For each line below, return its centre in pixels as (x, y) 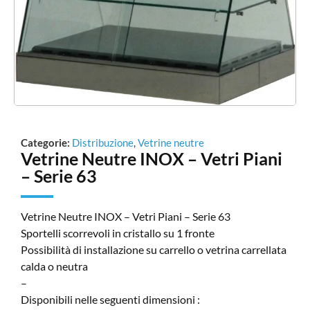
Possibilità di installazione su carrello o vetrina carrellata (154, 249)
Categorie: (45, 142)
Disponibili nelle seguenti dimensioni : (110, 299)
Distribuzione (103, 142)
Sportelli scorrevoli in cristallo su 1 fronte (118, 232)
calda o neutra (54, 266)
